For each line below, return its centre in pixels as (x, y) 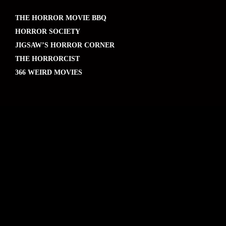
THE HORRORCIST (47, 59)
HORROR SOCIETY (48, 31)
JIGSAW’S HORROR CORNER (65, 45)
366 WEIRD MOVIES (49, 72)
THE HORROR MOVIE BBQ (61, 18)
